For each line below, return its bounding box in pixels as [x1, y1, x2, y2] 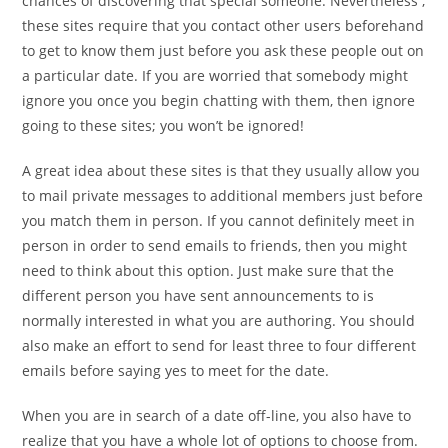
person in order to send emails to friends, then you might [22, 236, 408, 255]
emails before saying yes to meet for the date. [22, 361, 330, 380]
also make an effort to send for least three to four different [22, 336, 417, 355]
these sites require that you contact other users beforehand [22, 16, 425, 35]
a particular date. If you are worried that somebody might [22, 66, 409, 85]
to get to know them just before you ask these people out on [22, 41, 425, 60]
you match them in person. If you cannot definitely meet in [22, 211, 416, 230]
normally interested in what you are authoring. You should [22, 311, 416, 330]
